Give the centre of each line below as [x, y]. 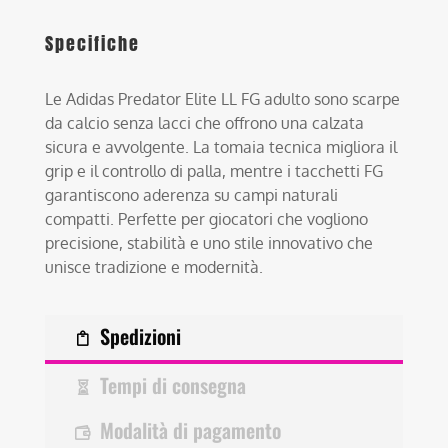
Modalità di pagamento [191, 429]
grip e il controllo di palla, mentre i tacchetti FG [214, 170]
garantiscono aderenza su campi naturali [192, 194]
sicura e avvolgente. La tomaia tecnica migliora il [221, 146]
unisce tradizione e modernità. [154, 266]
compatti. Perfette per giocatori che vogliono [207, 218]
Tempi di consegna [173, 384]
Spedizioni [141, 335]
